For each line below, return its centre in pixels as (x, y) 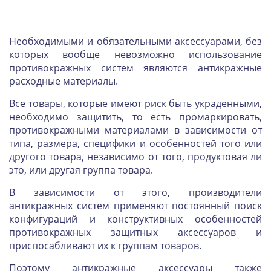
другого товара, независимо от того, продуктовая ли (135, 156)
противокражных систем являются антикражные (135, 67)
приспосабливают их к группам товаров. (105, 245)
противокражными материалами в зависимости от (135, 130)
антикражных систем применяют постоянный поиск (135, 205)
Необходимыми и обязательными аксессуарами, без (135, 41)
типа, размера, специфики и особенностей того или (135, 143)
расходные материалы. (64, 81)
